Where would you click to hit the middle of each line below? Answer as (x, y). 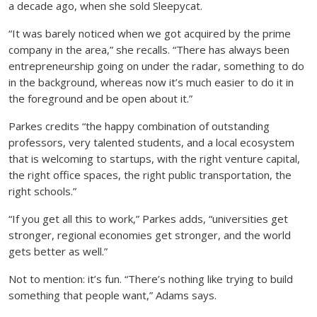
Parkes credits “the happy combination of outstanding (139, 126)
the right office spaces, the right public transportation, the (150, 175)
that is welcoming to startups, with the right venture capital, (154, 159)
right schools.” (42, 191)
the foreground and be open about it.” (100, 99)
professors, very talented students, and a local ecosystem (151, 143)
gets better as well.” (58, 252)
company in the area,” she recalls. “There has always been (149, 50)
